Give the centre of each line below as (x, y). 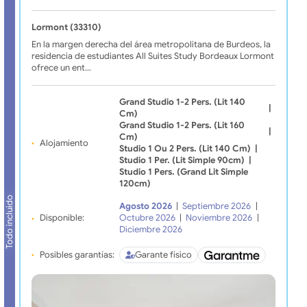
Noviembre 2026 (219, 218)
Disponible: (62, 218)
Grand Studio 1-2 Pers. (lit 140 (182, 102)
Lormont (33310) (66, 28)
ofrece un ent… (61, 68)
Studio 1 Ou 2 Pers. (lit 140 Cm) (185, 149)
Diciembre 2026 (150, 230)
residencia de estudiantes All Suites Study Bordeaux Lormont (152, 57)
